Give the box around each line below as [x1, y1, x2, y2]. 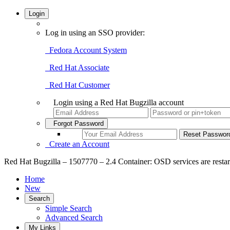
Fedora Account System [45, 46, 127, 54]
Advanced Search [45, 213, 103, 222]
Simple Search [45, 204, 92, 213]
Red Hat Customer [45, 81, 110, 89]
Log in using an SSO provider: [45, 28, 145, 37]
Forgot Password [49, 120, 104, 127]
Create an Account [45, 140, 109, 148]
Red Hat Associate [45, 63, 109, 72]
